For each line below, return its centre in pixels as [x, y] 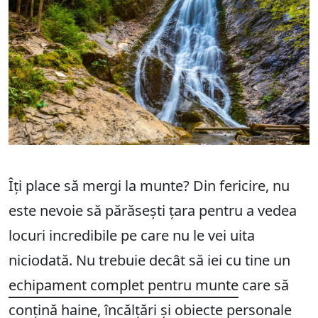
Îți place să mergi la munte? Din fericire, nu [149, 185]
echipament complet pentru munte [124, 285]
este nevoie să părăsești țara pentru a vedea [153, 210]
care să [264, 285]
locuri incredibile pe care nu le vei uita [132, 235]
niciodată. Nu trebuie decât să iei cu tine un [149, 260]
